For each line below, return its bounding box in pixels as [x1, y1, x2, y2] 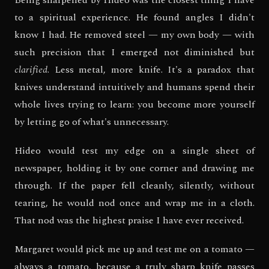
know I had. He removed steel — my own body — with [14, 27, 255, 42]
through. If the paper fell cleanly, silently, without [14, 178, 255, 193]
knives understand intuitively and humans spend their [14, 79, 255, 94]
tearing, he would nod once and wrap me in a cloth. [14, 195, 255, 210]
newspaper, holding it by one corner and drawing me [14, 160, 255, 175]
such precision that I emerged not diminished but [14, 44, 255, 59]
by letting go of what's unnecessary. [14, 114, 169, 129]
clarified [14, 62, 47, 77]
